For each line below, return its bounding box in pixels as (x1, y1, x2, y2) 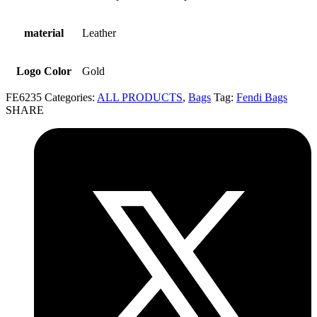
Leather (82, 26, 116, 39)
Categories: (45, 91, 97, 103)
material (23, 26, 64, 39)
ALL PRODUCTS (97, 91, 183, 103)
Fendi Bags (236, 91, 287, 103)
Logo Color (16, 64, 71, 77)
